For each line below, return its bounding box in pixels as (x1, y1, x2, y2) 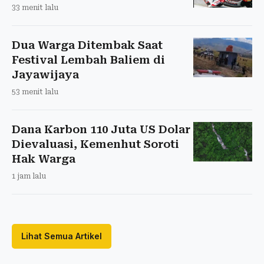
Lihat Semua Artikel (21, 230, 102, 241)
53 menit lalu (12, 87, 58, 96)
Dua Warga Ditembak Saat (12, 38, 163, 51)
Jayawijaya (12, 68, 79, 81)
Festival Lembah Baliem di (12, 53, 165, 66)
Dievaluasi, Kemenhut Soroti (12, 137, 179, 150)
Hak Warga (12, 152, 75, 165)
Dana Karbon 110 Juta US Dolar (12, 123, 190, 136)
